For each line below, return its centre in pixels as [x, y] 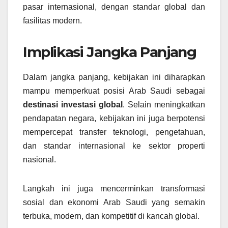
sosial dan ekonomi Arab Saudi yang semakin [114, 203]
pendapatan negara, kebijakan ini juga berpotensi [114, 119]
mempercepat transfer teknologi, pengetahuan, [114, 132]
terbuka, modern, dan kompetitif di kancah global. [111, 216]
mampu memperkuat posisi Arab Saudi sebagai [114, 91]
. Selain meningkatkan [164, 105]
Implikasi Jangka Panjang [110, 52]
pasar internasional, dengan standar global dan [114, 7]
